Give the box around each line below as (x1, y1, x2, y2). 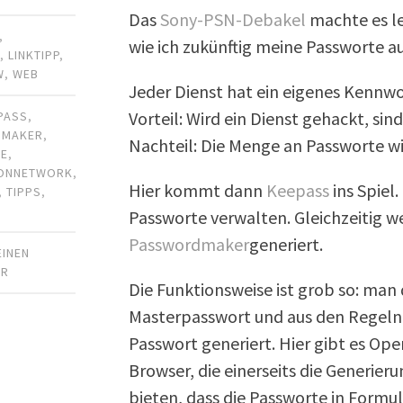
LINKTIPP (8, 46, 60, 63)
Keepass (266, 178, 330, 201)
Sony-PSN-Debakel (160, 7, 307, 31)
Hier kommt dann (129, 178, 267, 201)
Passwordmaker (129, 232, 250, 255)
